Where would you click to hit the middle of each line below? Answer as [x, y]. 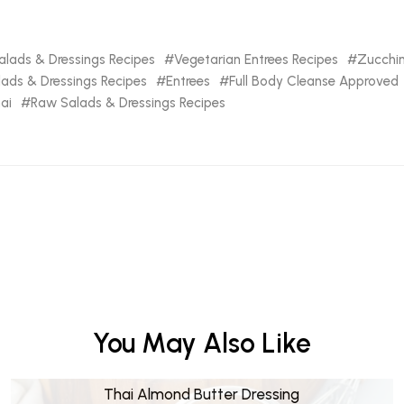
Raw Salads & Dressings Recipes [128, 102]
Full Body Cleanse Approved [313, 81]
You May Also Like [202, 343]
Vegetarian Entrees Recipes [256, 59]
